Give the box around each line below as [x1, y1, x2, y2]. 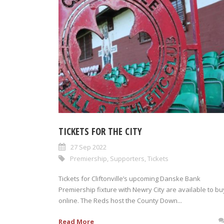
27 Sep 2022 [70, 142, 106, 151]
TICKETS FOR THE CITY [58, 125, 142, 138]
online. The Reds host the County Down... [58, 196, 182, 205]
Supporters [110, 154, 144, 163]
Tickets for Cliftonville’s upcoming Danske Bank [58, 174, 200, 183]
